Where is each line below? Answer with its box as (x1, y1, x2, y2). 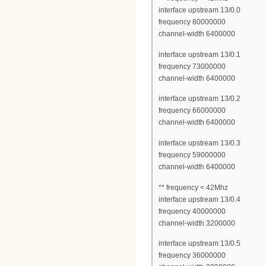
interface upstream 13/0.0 (159, 6, 240, 15)
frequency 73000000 (159, 62, 226, 71)
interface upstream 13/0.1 (159, 50, 240, 59)
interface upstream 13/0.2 (159, 94, 240, 103)
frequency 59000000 (159, 150, 226, 159)
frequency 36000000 (159, 251, 226, 260)
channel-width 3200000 (159, 218, 235, 227)
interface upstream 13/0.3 (159, 138, 240, 147)
